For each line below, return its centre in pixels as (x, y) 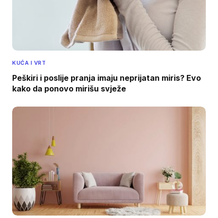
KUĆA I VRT (29, 63)
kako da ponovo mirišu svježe (69, 89)
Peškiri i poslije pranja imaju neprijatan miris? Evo (107, 78)
